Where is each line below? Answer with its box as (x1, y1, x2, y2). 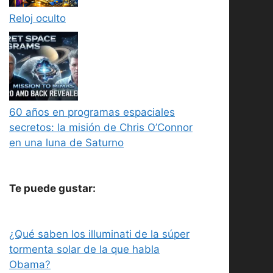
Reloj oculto (9, 12, 66, 25)
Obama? (9, 258, 51, 271)
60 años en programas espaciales (9, 105, 175, 118)
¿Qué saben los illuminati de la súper (9, 227, 190, 240)
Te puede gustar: (9, 182, 96, 194)
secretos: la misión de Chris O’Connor (9, 121, 193, 133)
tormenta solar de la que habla (9, 243, 160, 255)
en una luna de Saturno (9, 136, 124, 149)
